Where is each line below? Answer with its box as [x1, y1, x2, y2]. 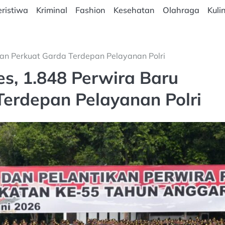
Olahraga [162, 5, 199, 15]
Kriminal [36, 5, 67, 15]
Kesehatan [113, 5, 155, 15]
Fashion [75, 5, 105, 15]
